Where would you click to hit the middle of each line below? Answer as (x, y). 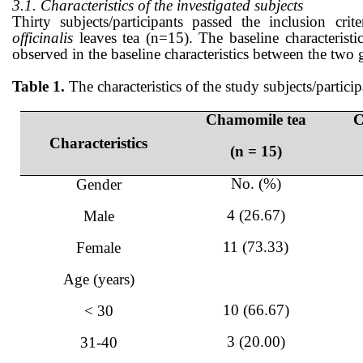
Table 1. (41, 87)
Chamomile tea (256, 120)
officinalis (43, 38)
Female (99, 248)
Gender (98, 185)
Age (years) (98, 280)
